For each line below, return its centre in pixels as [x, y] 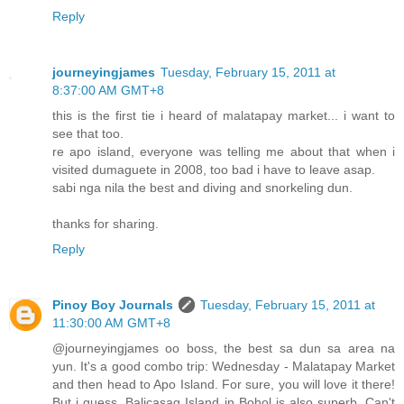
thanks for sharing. [106, 223]
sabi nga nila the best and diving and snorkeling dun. [202, 187]
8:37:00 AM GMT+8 [108, 90]
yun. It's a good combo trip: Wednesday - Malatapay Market [224, 366]
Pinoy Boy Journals [113, 304]
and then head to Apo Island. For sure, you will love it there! [224, 384]
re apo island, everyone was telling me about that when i [224, 151]
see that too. [88, 133]
